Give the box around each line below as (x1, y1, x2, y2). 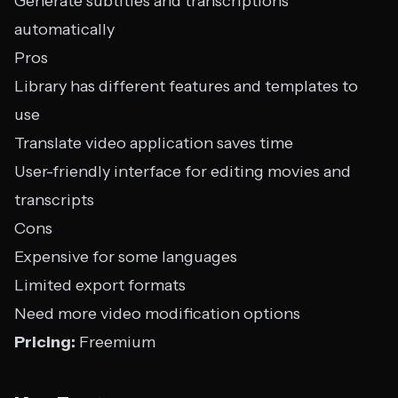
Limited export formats (14, 275, 186, 295)
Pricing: (14, 332, 76, 352)
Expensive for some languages (14, 247, 237, 267)
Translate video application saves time (14, 133, 293, 153)
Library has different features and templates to (14, 76, 358, 96)
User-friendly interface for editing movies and (14, 162, 351, 181)
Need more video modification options (14, 304, 300, 323)
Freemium (76, 332, 155, 352)
